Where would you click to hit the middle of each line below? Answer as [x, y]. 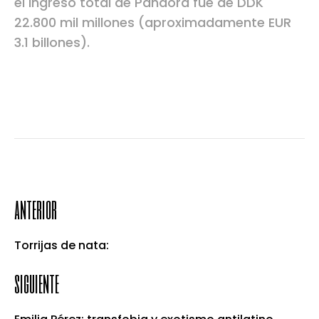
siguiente [37, 282]
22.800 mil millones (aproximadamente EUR [153, 22]
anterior [36, 208]
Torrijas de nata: [62, 245]
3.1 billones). [52, 42]
